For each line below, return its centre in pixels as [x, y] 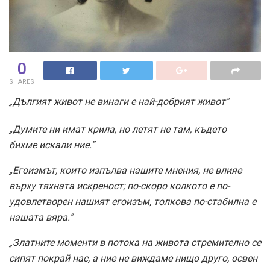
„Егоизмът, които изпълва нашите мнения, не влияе [125, 170]
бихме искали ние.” [52, 145]
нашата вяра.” [41, 217]
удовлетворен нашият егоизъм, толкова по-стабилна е [133, 202]
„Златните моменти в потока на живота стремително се [135, 243]
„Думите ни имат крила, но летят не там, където [118, 129]
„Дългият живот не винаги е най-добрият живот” [119, 102]
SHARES [22, 82]
